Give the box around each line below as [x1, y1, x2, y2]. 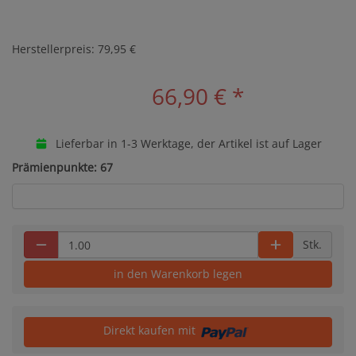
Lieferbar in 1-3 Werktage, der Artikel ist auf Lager [52, 136, 322, 151]
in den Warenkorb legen [114, 266, 242, 281]
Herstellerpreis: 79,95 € [12, 41, 136, 56]
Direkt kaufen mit [103, 323, 199, 338]
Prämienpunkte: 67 [12, 160, 113, 175]
